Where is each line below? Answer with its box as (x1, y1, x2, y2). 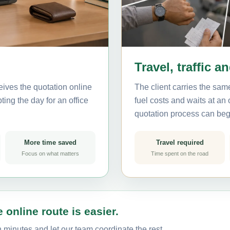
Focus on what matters (22, 150, 79, 157)
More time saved (24, 138, 76, 146)
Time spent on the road (151, 150, 208, 157)
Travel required (156, 138, 204, 146)
